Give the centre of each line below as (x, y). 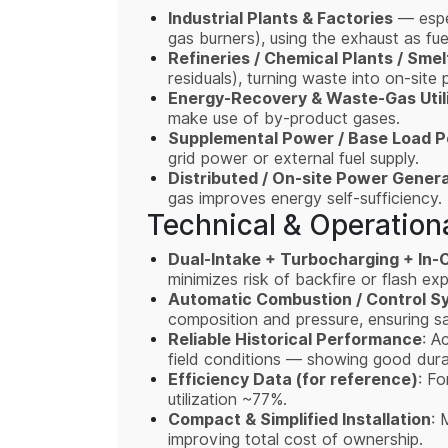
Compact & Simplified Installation (299, 420)
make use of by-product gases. (284, 119)
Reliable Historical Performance (295, 340)
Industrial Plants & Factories (280, 19)
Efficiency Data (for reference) (293, 380)
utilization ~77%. (230, 400)
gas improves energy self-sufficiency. (305, 199)
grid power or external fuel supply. (293, 159)
